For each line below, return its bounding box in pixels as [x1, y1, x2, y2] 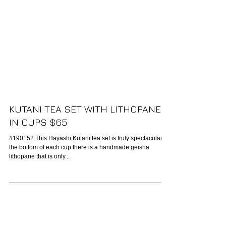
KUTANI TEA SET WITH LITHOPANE [9, 124, 161, 135]
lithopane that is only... [9, 173, 70, 180]
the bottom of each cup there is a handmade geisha [9, 164, 149, 171]
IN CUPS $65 [9, 137, 67, 148]
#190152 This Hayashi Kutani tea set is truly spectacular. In [9, 155, 170, 162]
